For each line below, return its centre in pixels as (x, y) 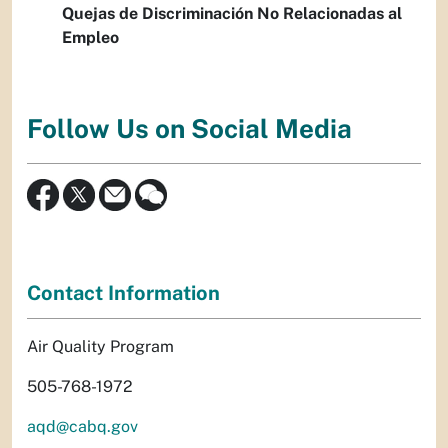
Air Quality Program (100, 346)
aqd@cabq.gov (82, 426)
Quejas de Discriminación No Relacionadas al (232, 14)
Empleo (90, 38)
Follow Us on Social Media (189, 128)
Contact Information (123, 292)
